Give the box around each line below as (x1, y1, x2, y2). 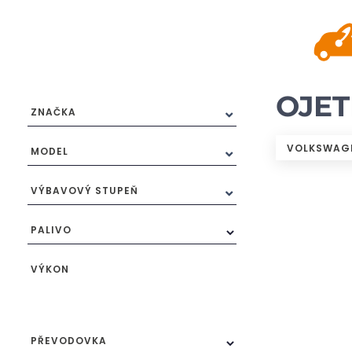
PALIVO (31, 222, 71, 236)
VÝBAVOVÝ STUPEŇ (31, 183, 138, 197)
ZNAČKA (31, 104, 76, 119)
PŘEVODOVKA (31, 333, 107, 347)
